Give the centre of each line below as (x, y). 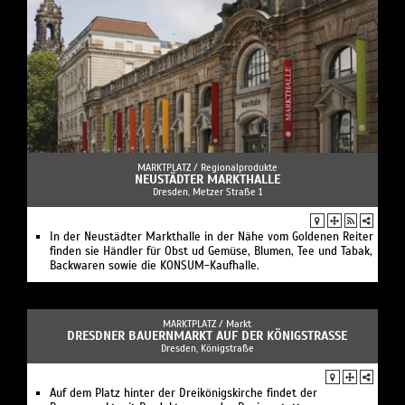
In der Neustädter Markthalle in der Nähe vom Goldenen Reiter (212, 237)
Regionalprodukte (239, 168)
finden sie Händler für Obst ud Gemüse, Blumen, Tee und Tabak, (211, 252)
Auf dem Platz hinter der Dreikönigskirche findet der (184, 394)
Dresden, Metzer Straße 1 (207, 192)
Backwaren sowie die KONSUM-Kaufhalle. (155, 266)
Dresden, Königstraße (207, 348)
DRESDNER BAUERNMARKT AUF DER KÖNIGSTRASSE (204, 336)
